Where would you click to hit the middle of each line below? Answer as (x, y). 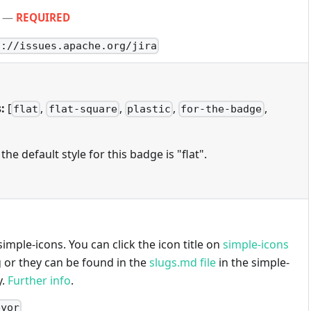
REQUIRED (43, 18)
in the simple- (253, 262)
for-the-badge (221, 109)
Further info (39, 280)
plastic (149, 109)
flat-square (83, 109)
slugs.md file (183, 262)
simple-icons (256, 244)
